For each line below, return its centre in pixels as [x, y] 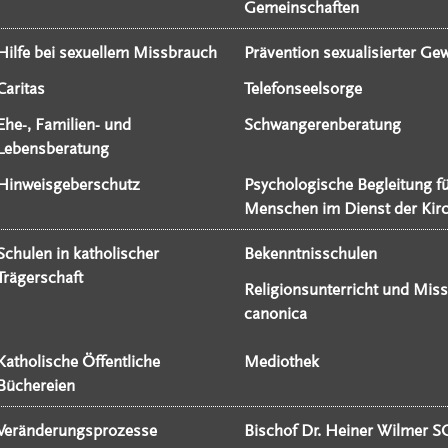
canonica [275, 314]
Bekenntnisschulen [310, 254]
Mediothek [281, 362]
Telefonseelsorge [302, 89]
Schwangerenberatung [322, 125]
